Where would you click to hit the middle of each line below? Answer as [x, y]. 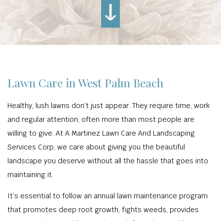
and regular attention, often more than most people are [101, 119]
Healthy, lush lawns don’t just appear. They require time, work [109, 106]
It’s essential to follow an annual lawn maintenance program [108, 196]
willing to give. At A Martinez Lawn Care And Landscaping [101, 133]
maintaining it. [30, 175]
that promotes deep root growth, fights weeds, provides [103, 210]
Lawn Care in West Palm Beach [85, 83]
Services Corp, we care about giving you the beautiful [96, 147]
